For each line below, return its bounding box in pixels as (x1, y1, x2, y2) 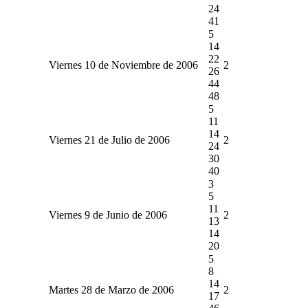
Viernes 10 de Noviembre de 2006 (48, 58, 198, 71)
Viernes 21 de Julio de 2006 (48, 133, 170, 146)
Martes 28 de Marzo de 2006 (48, 283, 174, 296)
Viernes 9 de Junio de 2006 (48, 208, 167, 221)
